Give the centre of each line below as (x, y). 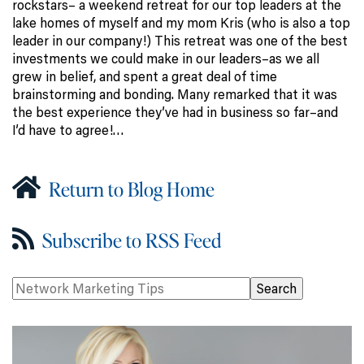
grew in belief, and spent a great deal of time (145, 77)
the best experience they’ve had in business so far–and (175, 113)
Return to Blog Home (130, 189)
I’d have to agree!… (68, 130)
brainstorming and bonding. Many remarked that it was (175, 95)
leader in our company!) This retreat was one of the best (180, 41)
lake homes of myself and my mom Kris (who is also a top (181, 23)
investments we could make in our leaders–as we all (166, 59)
